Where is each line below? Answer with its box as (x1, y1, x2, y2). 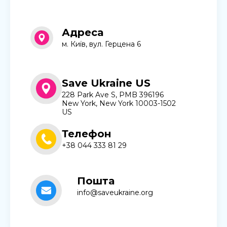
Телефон (62, 127, 111, 140)
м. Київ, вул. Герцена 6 (62, 40, 141, 49)
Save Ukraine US (62, 77, 150, 89)
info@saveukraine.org (77, 187, 153, 197)
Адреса (62, 26, 103, 39)
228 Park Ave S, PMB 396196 (62, 90, 164, 99)
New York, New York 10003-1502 (62, 99, 176, 108)
